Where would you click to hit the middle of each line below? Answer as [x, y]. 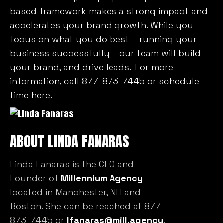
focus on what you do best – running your [103, 39]
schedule [179, 81]
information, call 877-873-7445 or [84, 81]
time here [30, 95]
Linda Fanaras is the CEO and [72, 164]
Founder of [35, 178]
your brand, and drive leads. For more [92, 67]
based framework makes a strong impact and [109, 11]
